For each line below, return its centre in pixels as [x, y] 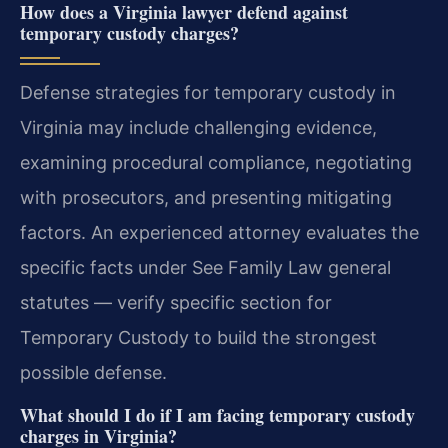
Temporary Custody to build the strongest [198, 337]
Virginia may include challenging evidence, [198, 127]
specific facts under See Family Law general [205, 267]
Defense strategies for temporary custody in [208, 92]
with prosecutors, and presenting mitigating [206, 197]
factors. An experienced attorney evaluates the [219, 232]
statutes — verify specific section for [176, 302]
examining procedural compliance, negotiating [216, 162]
